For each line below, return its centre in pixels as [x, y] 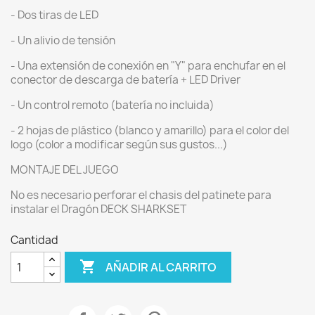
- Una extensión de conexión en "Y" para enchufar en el [148, 66]
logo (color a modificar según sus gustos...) [119, 144]
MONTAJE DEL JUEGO [65, 170]
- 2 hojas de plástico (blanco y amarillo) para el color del [150, 130]
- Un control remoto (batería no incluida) [112, 105]
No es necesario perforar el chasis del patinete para [141, 195]
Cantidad [34, 240]
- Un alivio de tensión [63, 40]
